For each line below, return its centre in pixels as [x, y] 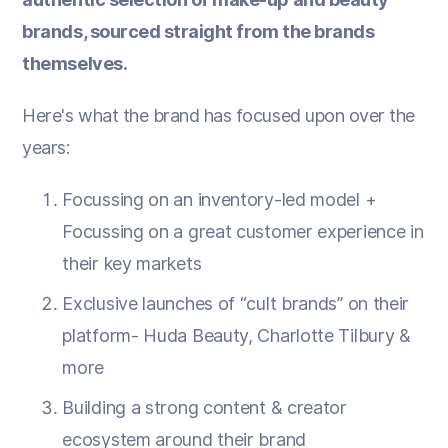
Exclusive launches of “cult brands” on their [236, 303]
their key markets [132, 263]
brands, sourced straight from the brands [198, 31]
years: [46, 147]
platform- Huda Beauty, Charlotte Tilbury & [236, 335]
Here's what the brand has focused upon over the [218, 115]
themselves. [75, 63]
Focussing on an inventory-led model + [219, 199]
